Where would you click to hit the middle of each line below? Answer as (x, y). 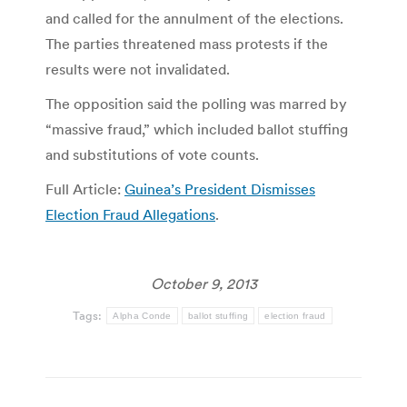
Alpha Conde (142, 315)
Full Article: (85, 189)
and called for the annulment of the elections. (196, 18)
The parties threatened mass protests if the (187, 43)
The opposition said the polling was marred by (196, 103)
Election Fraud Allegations (130, 214)
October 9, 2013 (203, 283)
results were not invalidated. (138, 69)
